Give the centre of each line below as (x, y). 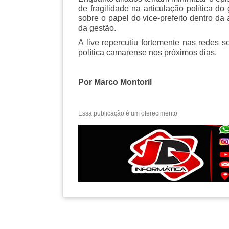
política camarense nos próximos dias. (147, 53)
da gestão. (97, 28)
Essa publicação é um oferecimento (128, 114)
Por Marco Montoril (115, 82)
